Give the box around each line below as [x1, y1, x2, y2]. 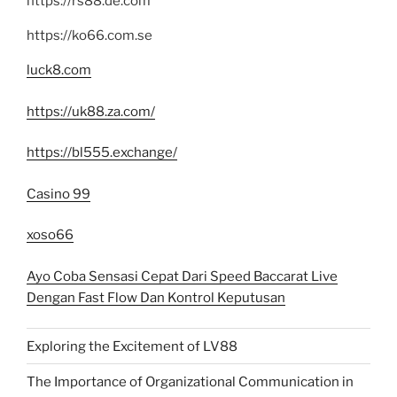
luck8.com [27, 62, 91, 79]
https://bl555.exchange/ [27, 144, 177, 161]
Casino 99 [27, 185, 90, 202]
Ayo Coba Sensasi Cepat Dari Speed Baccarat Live [27, 268, 338, 284]
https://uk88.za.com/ [27, 103, 155, 120]
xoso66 [27, 227, 74, 244]
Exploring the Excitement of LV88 [27, 338, 237, 354]
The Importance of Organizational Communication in [27, 373, 354, 390]
